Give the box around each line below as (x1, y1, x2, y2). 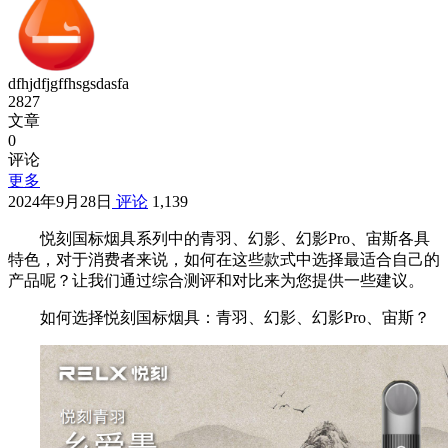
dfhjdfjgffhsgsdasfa (8, 75, 129, 93)
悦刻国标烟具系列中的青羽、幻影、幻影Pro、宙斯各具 (40, 230, 430, 248)
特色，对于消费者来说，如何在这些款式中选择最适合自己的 (8, 251, 440, 269)
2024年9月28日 (8, 193, 112, 211)
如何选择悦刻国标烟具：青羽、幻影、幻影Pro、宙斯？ (40, 309, 430, 327)
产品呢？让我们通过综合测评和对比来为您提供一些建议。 (8, 272, 424, 290)
